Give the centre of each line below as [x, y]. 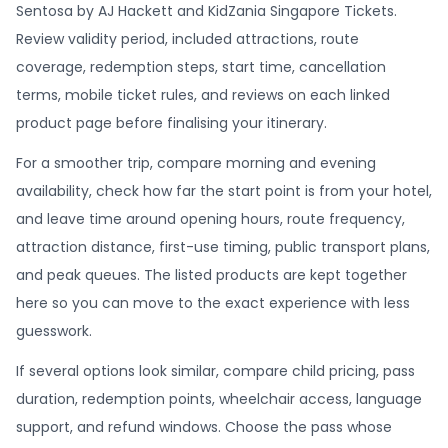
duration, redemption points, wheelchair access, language [219, 399]
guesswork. [54, 331]
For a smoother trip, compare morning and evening [196, 163]
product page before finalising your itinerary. [171, 123]
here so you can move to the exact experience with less [213, 303]
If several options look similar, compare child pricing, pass [215, 371]
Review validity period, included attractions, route [187, 39]
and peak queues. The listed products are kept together [211, 275]
